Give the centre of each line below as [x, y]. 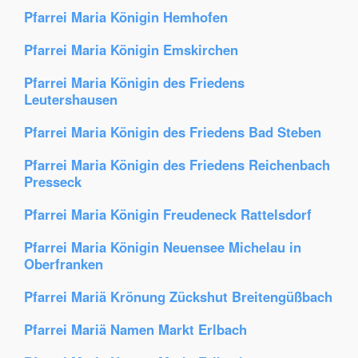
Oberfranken [64, 264]
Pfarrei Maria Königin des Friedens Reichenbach [177, 165]
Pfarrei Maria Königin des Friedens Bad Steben [173, 132]
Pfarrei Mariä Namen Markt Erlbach [135, 329]
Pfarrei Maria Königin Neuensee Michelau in [163, 247]
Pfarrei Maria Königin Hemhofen [126, 17]
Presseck [53, 181]
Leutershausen [71, 99]
